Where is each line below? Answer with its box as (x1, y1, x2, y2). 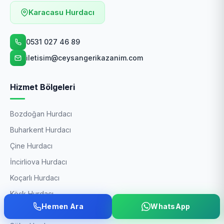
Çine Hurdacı (10, 141, 52, 150)
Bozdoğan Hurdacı (10, 109, 72, 118)
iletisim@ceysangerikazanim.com (26, 53, 143, 62)
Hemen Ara (41, 202, 83, 210)
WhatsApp (150, 202, 190, 210)
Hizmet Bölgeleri (10, 82, 75, 92)
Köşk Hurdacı (10, 189, 53, 198)
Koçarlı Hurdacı (10, 173, 59, 182)
